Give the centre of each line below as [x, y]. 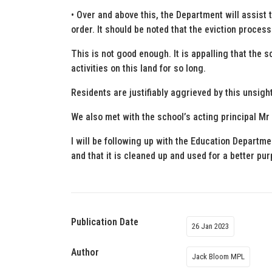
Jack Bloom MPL [218, 257]
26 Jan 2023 [210, 226]
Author [85, 252]
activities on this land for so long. [138, 68]
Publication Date [105, 222]
